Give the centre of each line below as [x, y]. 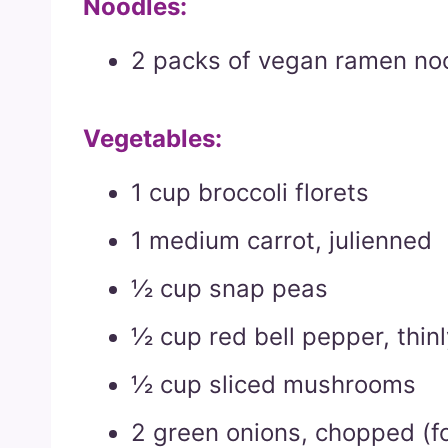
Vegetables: [152, 138]
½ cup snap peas [229, 288]
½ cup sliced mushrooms [273, 384]
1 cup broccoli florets [250, 192]
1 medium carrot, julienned [281, 240]
